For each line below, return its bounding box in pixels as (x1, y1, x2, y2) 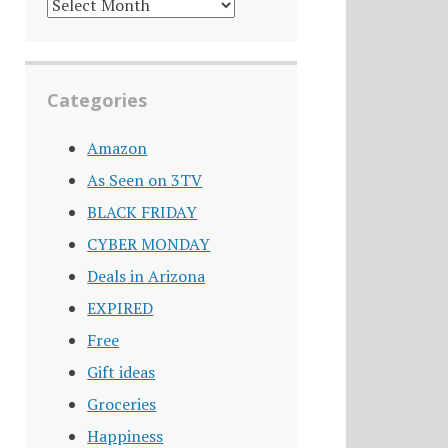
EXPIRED (87, 297, 154, 320)
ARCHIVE (46, 13, 112, 33)
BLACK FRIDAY (87, 201, 198, 224)
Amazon (87, 137, 148, 160)
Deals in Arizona (87, 265, 206, 288)
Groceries (87, 393, 157, 416)
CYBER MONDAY (87, 233, 211, 256)
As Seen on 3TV (87, 169, 203, 192)
